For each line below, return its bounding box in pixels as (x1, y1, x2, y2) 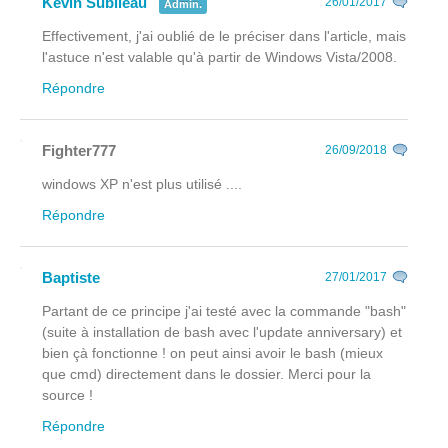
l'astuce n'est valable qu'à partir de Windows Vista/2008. (42, 49, 397, 66)
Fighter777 (42, 142, 116, 160)
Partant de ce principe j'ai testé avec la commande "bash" (42, 303, 406, 320)
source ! (42, 387, 93, 404)
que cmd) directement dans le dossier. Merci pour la (42, 366, 371, 383)
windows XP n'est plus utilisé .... (42, 176, 242, 193)
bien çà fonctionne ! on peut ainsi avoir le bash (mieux (42, 345, 383, 362)
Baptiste (42, 269, 100, 287)
